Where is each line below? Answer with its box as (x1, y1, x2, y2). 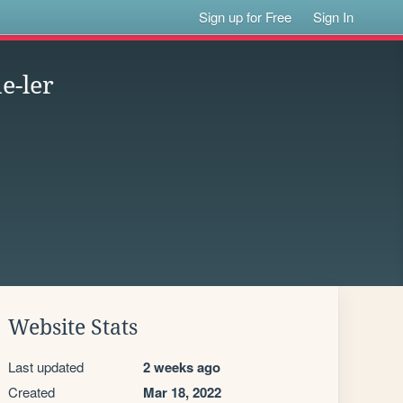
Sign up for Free (199, 7, 292, 26)
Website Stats (8, 316, 138, 339)
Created (8, 382, 55, 401)
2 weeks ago (143, 357, 220, 377)
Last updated (8, 357, 84, 376)
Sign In (313, 7, 354, 26)
